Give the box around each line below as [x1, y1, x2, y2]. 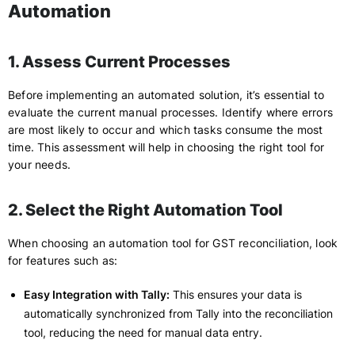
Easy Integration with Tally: [24, 288, 170, 301]
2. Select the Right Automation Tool [8, 200, 283, 219]
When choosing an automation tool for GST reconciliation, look [8, 236, 338, 250]
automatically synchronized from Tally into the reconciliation [24, 307, 333, 320]
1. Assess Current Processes [8, 52, 231, 71]
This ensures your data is [170, 288, 302, 301]
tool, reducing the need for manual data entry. [24, 326, 262, 339]
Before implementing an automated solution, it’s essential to [8, 88, 325, 101]
